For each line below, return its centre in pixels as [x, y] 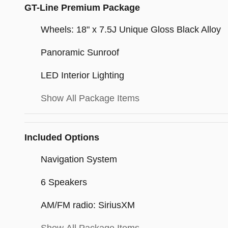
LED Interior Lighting [82, 76]
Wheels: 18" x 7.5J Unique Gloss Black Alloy [131, 30]
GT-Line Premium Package [82, 8]
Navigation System [79, 160]
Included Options [62, 138]
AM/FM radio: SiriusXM [88, 205]
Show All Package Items [90, 98]
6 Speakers [64, 182]
